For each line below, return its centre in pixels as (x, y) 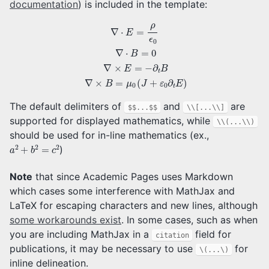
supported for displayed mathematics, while (111, 120)
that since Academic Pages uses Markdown (133, 176)
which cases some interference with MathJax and (122, 191)
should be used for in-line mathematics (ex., (109, 135)
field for (212, 234)
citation (172, 235)
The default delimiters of (67, 106)
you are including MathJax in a (81, 234)
